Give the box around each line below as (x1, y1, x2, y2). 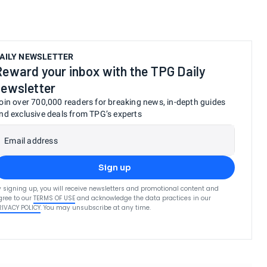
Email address (4, 136, 58, 145)
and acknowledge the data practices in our (77, 194, 212, 203)
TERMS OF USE (33, 194, 76, 203)
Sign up (98, 162, 131, 173)
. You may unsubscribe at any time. (41, 203, 151, 212)
